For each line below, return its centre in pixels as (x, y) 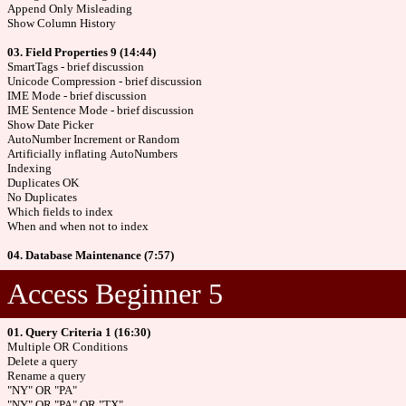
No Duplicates (42, 197)
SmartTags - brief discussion (76, 67)
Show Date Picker (50, 125)
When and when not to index (78, 226)
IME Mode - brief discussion (77, 96)
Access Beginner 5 (115, 294)
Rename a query (47, 376)
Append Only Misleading (70, 9)
